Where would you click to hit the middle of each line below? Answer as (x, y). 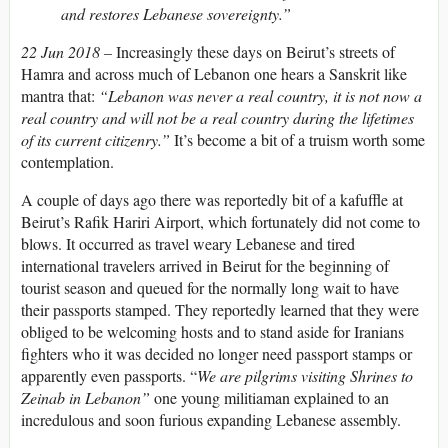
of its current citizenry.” (95, 140)
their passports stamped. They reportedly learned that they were (220, 310)
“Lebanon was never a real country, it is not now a (260, 96)
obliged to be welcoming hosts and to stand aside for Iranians (212, 332)
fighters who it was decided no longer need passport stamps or (216, 354)
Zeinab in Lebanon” (85, 398)
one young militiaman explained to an (269, 398)
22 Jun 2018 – (68, 52)
